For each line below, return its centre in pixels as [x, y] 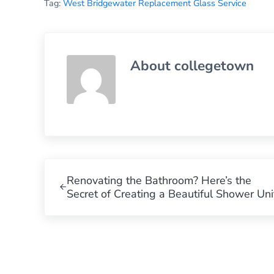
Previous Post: [78, 166]
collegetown [214, 65]
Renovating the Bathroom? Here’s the [159, 180]
